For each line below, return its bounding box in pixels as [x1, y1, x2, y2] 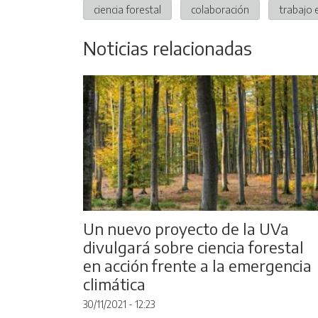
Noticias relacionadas [83, 35, 252, 60]
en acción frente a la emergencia [83, 256, 312, 276]
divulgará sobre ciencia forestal [83, 237, 304, 258]
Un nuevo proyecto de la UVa [83, 219, 289, 239]
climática [83, 274, 146, 295]
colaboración [191, 2, 249, 16]
